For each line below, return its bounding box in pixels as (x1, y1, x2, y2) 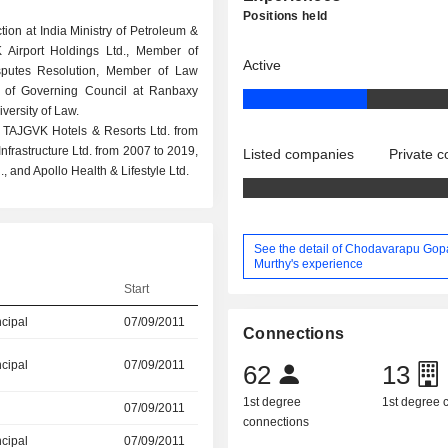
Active (243, 57, 282, 73)
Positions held (243, 9, 328, 23)
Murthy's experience (254, 256, 364, 271)
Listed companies (243, 146, 355, 162)
